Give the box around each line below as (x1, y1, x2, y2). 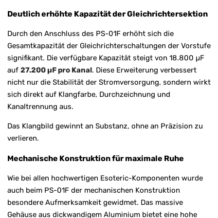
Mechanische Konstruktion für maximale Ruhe (7, 153, 184, 163)
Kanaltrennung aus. (7, 102, 73, 111)
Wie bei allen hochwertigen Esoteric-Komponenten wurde (7, 173, 203, 182)
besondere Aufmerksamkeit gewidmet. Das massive (7, 198, 183, 207)
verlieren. (7, 133, 39, 143)
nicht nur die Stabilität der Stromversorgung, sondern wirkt (7, 77, 211, 87)
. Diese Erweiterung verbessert (92, 65, 197, 74)
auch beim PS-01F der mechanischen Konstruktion (7, 185, 180, 195)
